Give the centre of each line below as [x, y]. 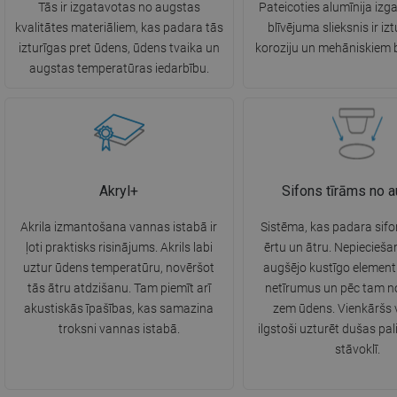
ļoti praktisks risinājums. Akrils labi [119, 248]
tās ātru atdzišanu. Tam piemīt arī [119, 288]
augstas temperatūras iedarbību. [119, 69]
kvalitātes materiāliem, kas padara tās [119, 28]
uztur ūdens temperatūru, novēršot [119, 268]
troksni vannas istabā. [119, 329]
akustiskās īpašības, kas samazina [119, 309]
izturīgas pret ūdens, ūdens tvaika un [119, 48]
